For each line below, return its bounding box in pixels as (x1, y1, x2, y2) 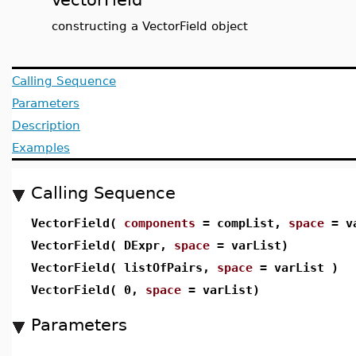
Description (12, 118, 80, 132)
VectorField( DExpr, (31, 238, 174, 252)
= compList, (195, 216, 288, 230)
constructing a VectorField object (52, 19, 248, 33)
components (124, 216, 195, 230)
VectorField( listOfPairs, (31, 261, 217, 274)
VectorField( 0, (31, 283, 145, 296)
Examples (12, 141, 70, 154)
